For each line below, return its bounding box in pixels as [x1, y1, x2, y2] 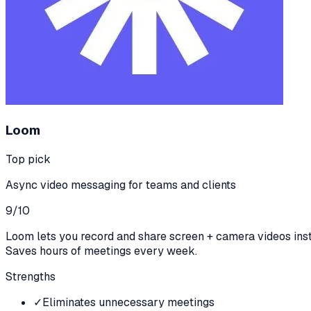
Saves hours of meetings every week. [6, 243, 197, 258]
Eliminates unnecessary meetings [42, 294, 215, 310]
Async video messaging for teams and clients [6, 177, 236, 192]
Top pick [6, 151, 51, 167]
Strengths [6, 269, 56, 284]
